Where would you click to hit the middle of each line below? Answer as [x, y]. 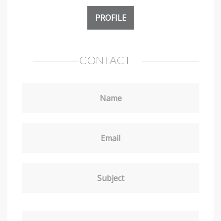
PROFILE [110, 18]
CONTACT [105, 60]
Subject [110, 178]
